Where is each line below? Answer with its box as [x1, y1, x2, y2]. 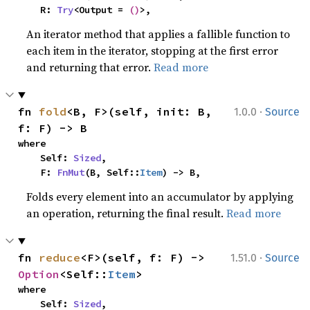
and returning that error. [26, 60, 154, 75]
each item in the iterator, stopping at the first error [26, 43, 279, 58]
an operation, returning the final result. [26, 206, 227, 221]
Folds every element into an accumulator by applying [26, 189, 294, 204]
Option [18, 267, 60, 281]
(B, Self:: [84, 166, 140, 179]
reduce [39, 250, 81, 264]
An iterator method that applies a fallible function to [26, 26, 291, 42]
